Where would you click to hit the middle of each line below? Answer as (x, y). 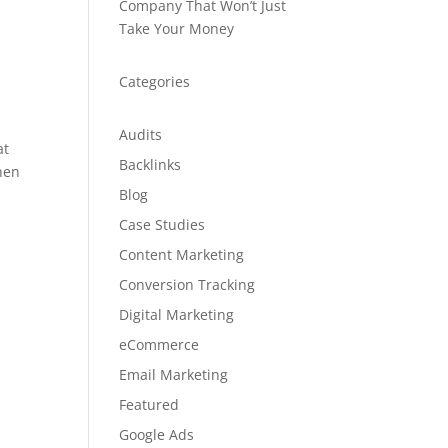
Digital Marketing (177, 314)
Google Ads (157, 434)
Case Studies (162, 224)
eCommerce (159, 344)
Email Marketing (174, 374)
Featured (149, 404)
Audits (141, 134)
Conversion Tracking (187, 284)
